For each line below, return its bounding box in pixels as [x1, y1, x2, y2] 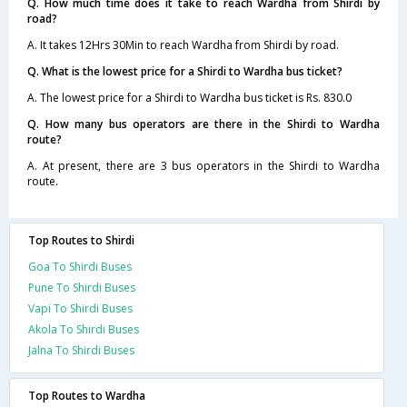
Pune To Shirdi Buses [28, 279, 135, 295]
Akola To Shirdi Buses [28, 321, 139, 337]
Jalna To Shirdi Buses [28, 342, 134, 358]
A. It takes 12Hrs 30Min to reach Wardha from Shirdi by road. [27, 36, 339, 53]
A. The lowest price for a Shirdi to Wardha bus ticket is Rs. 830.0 [27, 89, 352, 105]
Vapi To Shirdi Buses [28, 300, 133, 316]
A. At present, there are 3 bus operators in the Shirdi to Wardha [27, 157, 380, 174]
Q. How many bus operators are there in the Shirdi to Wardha [27, 115, 380, 132]
